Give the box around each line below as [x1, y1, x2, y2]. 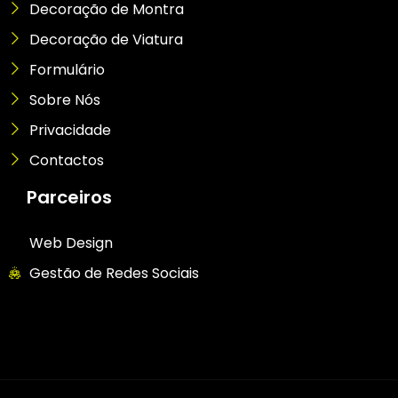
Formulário [28, 59, 105, 80]
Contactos [28, 149, 104, 171]
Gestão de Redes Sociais [28, 262, 199, 283]
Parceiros [27, 184, 112, 210]
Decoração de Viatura [28, 28, 183, 50]
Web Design [28, 232, 113, 253]
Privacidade [28, 119, 111, 140]
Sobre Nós [28, 89, 100, 110]
